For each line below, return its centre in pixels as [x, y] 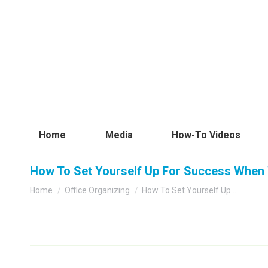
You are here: [57, 185]
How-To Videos [206, 135]
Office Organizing [97, 191]
